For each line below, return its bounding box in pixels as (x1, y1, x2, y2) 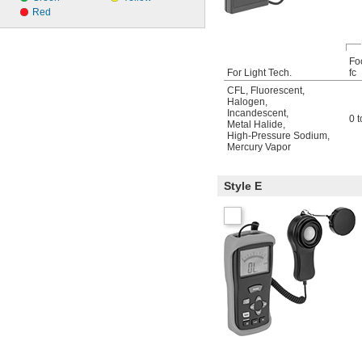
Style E (224, 179, 262, 192)
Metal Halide (227, 119, 283, 130)
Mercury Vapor (227, 141, 291, 153)
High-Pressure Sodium (227, 130, 327, 141)
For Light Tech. (227, 67, 292, 78)
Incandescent (227, 107, 286, 119)
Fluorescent (250, 85, 302, 96)
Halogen (227, 96, 265, 107)
